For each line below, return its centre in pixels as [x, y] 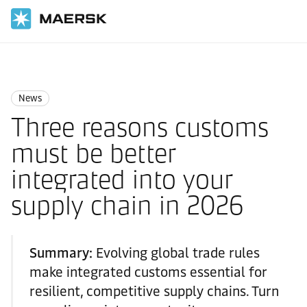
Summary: [63, 253]
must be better [94, 153]
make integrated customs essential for [148, 272]
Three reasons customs [140, 127]
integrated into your [122, 180]
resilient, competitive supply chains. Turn [154, 291]
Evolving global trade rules [178, 253]
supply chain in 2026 [127, 206]
